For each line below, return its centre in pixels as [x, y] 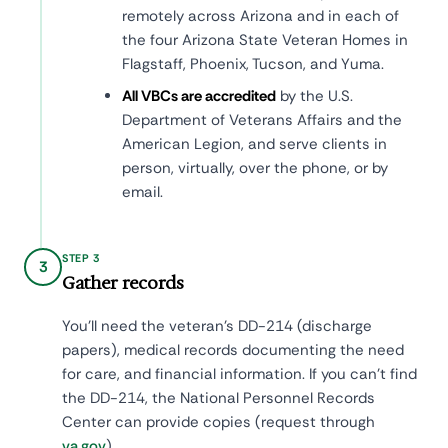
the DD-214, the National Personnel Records [218, 397]
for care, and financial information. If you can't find [239, 373]
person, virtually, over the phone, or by [255, 168]
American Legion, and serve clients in [254, 144]
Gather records [123, 282]
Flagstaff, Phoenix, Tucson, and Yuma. [253, 64]
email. [142, 192]
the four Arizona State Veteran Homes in [265, 40]
